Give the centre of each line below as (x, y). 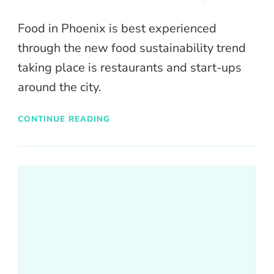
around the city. (60, 87)
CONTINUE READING (64, 119)
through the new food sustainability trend (132, 48)
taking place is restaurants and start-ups (130, 68)
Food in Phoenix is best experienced (117, 29)
